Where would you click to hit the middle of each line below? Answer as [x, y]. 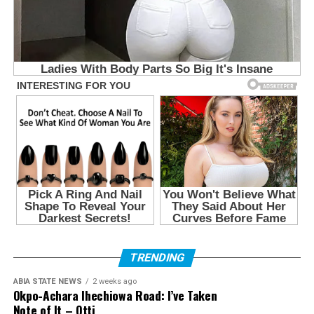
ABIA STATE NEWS [47, 282]
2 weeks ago [114, 282]
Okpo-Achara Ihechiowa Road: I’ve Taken [115, 295]
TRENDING [157, 258]
